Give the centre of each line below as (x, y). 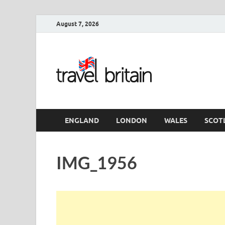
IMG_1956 (97, 162)
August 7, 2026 (78, 24)
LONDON (132, 120)
